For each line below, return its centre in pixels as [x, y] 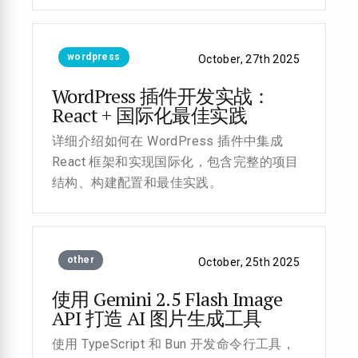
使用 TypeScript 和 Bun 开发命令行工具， [174, 344]
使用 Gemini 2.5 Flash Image [167, 299]
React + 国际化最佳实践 [149, 115]
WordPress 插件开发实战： [161, 96]
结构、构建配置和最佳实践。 [137, 183]
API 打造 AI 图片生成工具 [157, 318]
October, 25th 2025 [249, 262]
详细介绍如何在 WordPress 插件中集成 [168, 141]
